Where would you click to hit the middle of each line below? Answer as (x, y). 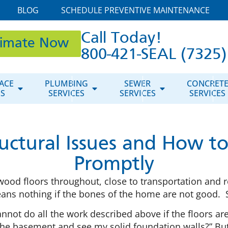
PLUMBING (67, 83)
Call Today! (121, 39)
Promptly (114, 165)
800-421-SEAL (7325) (153, 55)
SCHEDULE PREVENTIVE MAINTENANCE (135, 10)
